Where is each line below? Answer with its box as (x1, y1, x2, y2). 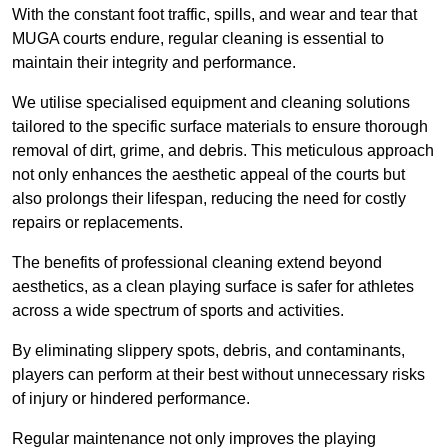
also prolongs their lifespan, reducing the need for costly (12, 190, 406, 208)
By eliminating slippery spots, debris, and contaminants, (12, 342, 405, 360)
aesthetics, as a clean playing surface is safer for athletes (12, 278, 414, 296)
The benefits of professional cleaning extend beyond (12, 254, 382, 272)
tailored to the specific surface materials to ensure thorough (12, 118, 428, 136)
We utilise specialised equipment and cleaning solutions (12, 94, 410, 112)
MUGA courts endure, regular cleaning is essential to (12, 30, 384, 48)
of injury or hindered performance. (12, 390, 250, 408)
